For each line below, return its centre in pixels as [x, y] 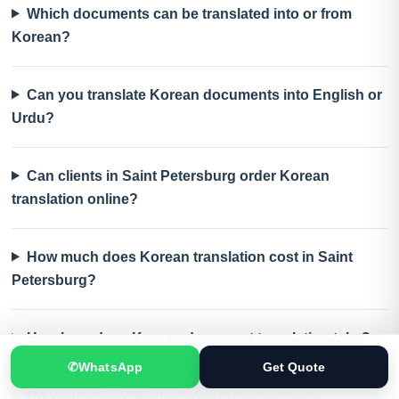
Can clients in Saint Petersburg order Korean [178, 175]
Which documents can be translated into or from [189, 13]
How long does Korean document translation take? [198, 338]
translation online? [75, 199]
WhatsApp [110, 366]
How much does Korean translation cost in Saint [189, 256]
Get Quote [294, 366]
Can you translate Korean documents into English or [204, 94]
